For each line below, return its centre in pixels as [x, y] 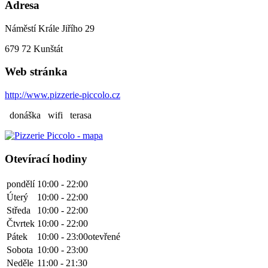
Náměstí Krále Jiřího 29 [50, 28]
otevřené [104, 236]
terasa [78, 115]
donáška [23, 115]
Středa [19, 210]
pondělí [21, 184]
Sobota [20, 249]
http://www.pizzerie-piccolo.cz [63, 95]
